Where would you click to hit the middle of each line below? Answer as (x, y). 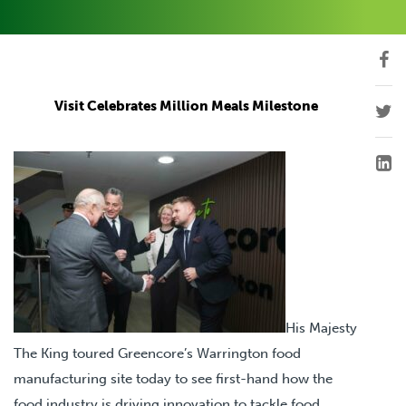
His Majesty (321, 328)
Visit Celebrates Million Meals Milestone (186, 106)
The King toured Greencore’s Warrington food (157, 353)
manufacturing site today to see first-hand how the (173, 378)
